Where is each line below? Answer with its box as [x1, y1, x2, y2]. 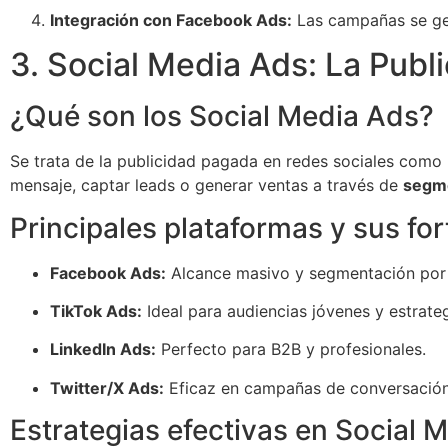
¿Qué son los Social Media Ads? [10, 99, 434, 134]
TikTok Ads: [50, 301, 142, 322]
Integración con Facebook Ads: [50, 9, 292, 30]
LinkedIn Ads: [50, 339, 156, 360]
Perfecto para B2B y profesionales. [156, 339, 426, 360]
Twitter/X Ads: [50, 377, 164, 398]
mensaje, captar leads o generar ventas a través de [10, 175, 403, 196]
